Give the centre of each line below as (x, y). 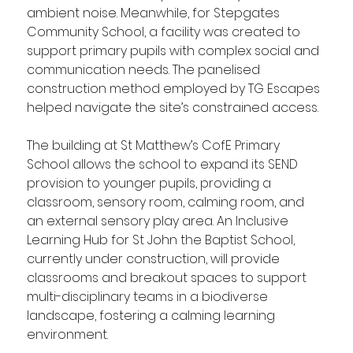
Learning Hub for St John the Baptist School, (162, 240)
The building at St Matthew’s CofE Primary (154, 146)
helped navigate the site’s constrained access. (172, 108)
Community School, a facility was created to (165, 32)
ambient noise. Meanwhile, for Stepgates (154, 13)
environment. (67, 335)
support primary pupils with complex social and (174, 51)
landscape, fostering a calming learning (152, 316)
